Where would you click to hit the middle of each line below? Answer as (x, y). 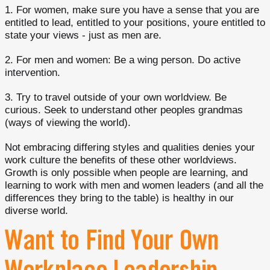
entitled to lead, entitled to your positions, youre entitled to (135, 23)
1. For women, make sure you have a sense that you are (132, 10)
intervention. (33, 73)
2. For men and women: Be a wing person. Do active (123, 60)
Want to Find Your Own (112, 244)
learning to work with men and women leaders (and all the (134, 186)
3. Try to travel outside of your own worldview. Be (116, 98)
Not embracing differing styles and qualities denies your (130, 148)
